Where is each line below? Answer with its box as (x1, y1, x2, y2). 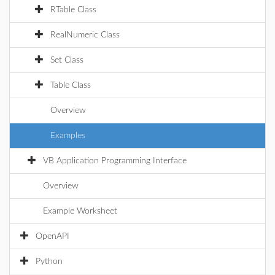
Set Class (50, 56, 83, 64)
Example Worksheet (43, 207, 117, 215)
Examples (50, 131, 85, 140)
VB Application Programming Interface (43, 157, 187, 165)
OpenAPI (36, 232, 69, 241)
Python (36, 257, 63, 266)
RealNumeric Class (50, 31, 120, 39)
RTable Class (50, 6, 96, 14)
